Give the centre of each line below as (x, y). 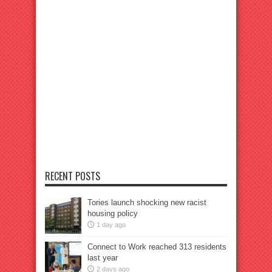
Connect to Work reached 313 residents (157, 247)
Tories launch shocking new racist (147, 202)
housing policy (113, 213)
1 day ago (111, 225)
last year (103, 258)
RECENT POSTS (73, 176)
